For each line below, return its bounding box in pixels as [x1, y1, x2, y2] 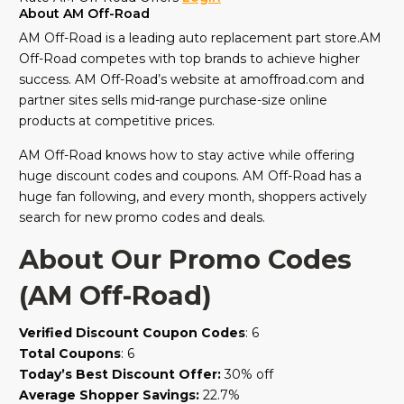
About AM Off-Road [19, 5, 150, 23]
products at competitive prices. [19, 113, 215, 130]
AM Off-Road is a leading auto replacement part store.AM [19, 30, 381, 47]
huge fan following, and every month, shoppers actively [19, 188, 367, 206]
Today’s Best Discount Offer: [19, 366, 221, 383]
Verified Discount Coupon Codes [19, 325, 245, 342]
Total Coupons [19, 345, 121, 363]
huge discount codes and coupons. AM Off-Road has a [19, 168, 362, 185]
